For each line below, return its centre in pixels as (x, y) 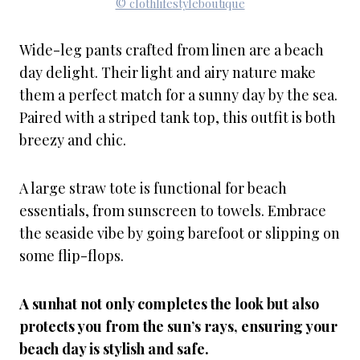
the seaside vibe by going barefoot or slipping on (180, 233)
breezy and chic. (73, 140)
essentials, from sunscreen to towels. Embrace (173, 211)
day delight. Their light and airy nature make (168, 72)
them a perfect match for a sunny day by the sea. (178, 95)
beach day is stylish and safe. (114, 349)
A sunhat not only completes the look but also (169, 304)
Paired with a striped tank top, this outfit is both (178, 117)
